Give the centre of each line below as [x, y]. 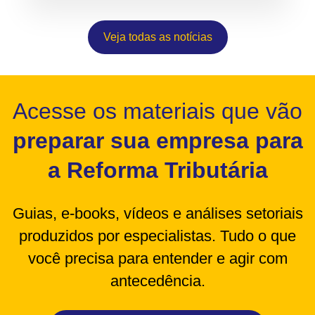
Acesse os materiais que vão [157, 111]
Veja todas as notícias [157, 37]
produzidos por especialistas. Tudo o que [157, 236]
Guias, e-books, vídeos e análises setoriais [157, 213]
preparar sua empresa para [157, 141]
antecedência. [157, 281]
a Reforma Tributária [157, 170]
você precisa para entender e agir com [157, 258]
